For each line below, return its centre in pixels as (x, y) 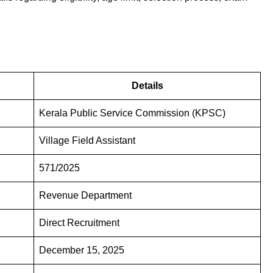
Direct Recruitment (79, 222)
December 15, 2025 (82, 250)
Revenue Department (85, 195)
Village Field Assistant (87, 140)
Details (147, 85)
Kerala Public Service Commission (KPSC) (132, 113)
